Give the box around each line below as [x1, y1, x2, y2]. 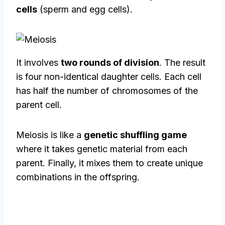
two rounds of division [61, 57, 159, 68]
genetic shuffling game [84, 130, 187, 141]
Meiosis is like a [16, 130, 84, 141]
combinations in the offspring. [16, 172, 140, 183]
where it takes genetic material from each [16, 144, 187, 155]
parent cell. [16, 99, 62, 110]
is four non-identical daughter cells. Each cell [16, 71, 201, 82]
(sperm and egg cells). [37, 4, 133, 15]
